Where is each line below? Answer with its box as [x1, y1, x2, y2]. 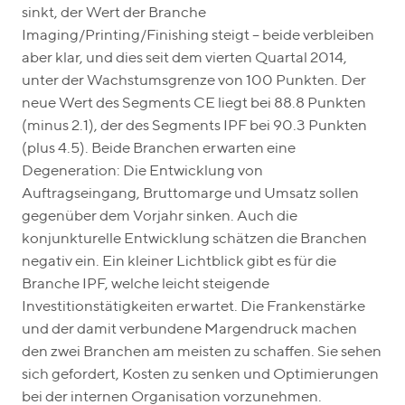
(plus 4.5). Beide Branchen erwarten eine [22, 141, 296, 157]
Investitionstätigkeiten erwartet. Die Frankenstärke [22, 299, 365, 316]
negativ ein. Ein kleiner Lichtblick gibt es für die [22, 254, 336, 270]
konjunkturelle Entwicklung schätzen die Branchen [22, 231, 367, 248]
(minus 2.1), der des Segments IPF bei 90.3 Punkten [22, 118, 367, 135]
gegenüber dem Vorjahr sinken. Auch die [22, 209, 297, 225]
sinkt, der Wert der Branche [22, 5, 206, 22]
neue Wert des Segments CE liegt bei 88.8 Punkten [22, 96, 366, 112]
